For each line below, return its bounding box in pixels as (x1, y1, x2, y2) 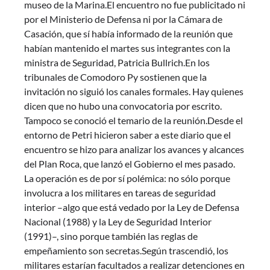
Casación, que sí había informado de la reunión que (24, 28, 233, 40)
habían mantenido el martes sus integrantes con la (24, 42, 230, 54)
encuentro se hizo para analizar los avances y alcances (24, 143, 244, 155)
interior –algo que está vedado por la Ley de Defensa (24, 201, 239, 213)
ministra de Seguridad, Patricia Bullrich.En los (24, 57, 210, 69)
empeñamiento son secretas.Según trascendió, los (24, 245, 228, 257)
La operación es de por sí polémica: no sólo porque (24, 172, 230, 184)
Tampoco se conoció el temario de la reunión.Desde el (24, 115, 243, 127)
